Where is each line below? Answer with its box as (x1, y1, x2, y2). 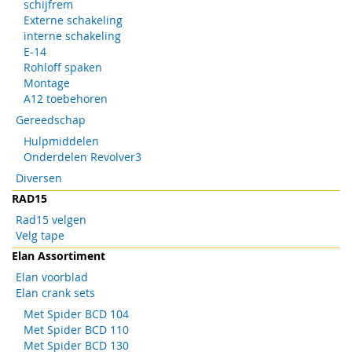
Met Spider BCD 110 (24, 321, 129, 337)
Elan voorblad (16, 269, 88, 284)
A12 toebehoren (24, 90, 108, 106)
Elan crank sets (16, 284, 95, 300)
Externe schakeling (24, 12, 123, 27)
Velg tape (16, 227, 64, 243)
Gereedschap (16, 112, 86, 127)
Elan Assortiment (12, 247, 105, 263)
